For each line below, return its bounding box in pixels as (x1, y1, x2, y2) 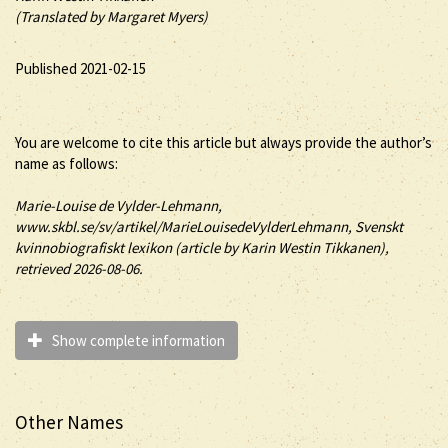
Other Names (15, 410, 123, 434)
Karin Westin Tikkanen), (241, 237, 389, 257)
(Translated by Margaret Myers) (15, 6, 208, 26)
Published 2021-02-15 (15, 59, 146, 78)
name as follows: (15, 153, 118, 173)
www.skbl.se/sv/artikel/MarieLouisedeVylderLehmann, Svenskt (15, 216, 403, 236)
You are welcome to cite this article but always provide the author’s (15, 132, 432, 152)
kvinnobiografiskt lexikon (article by (15, 237, 241, 257)
